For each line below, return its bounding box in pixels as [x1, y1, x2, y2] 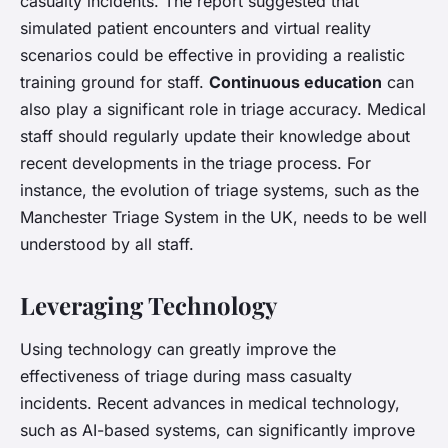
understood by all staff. [20, 234, 194, 255]
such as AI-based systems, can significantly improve [20, 420, 415, 441]
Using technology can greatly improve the [20, 339, 336, 360]
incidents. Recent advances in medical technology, [20, 393, 400, 414]
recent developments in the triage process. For [20, 153, 371, 174]
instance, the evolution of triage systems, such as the [20, 180, 419, 201]
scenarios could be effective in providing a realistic [20, 45, 405, 66]
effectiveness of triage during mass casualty [20, 366, 352, 387]
